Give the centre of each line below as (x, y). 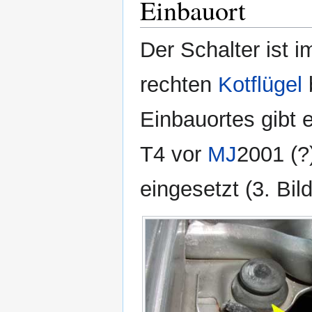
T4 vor (174, 154)
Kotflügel (260, 84)
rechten (179, 84)
